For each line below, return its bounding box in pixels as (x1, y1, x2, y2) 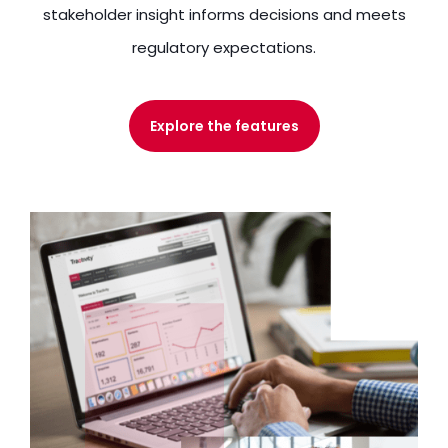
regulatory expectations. (132, 36, 316, 58)
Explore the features (149, 115, 299, 136)
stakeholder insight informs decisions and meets (42, 3, 406, 25)
